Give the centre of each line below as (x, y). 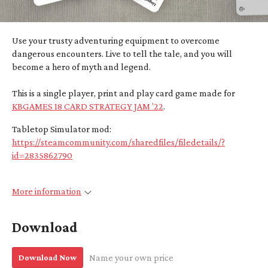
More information (47, 191)
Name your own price (131, 258)
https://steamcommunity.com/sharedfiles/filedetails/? (118, 142)
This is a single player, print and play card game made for (124, 93)
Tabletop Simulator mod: (62, 129)
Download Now (48, 258)
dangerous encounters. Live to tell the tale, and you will (122, 54)
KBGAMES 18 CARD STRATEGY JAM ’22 (88, 106)
